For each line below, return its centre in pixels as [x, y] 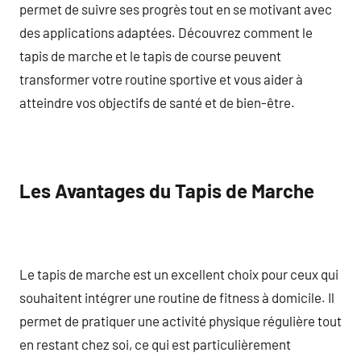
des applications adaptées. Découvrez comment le [166, 32]
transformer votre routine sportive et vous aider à [161, 79]
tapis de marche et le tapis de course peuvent [150, 55]
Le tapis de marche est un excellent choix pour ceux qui [179, 274]
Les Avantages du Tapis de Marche [167, 191]
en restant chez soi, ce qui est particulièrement [155, 344]
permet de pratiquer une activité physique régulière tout [180, 320]
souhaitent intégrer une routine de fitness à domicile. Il [177, 297]
